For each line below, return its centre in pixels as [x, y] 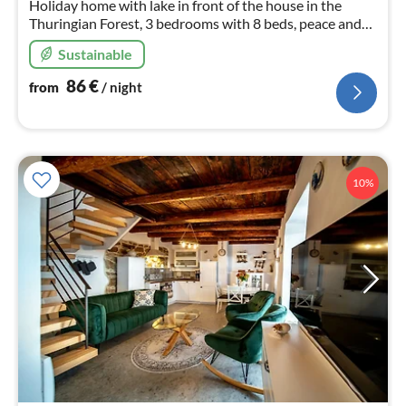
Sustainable [95, 53]
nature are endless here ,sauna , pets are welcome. [182, 41]
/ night [122, 87]
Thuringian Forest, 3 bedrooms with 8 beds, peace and [195, 23]
